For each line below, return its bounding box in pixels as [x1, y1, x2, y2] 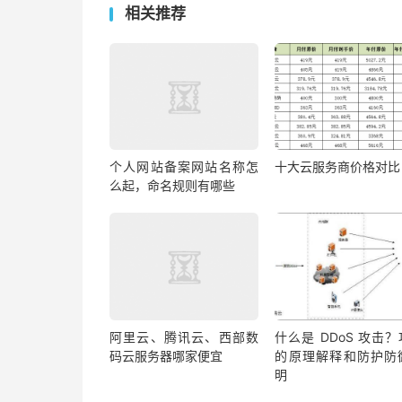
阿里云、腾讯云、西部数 [109, 328, 259, 345]
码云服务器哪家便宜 [109, 347, 223, 363]
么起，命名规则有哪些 [109, 178, 235, 194]
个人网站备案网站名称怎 [109, 159, 259, 175]
